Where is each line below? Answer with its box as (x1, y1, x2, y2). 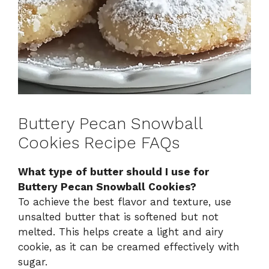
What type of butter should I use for (18, 165, 209, 178)
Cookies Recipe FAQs (18, 133, 180, 153)
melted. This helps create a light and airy (18, 225, 223, 238)
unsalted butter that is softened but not (18, 210, 219, 223)
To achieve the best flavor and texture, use (18, 195, 231, 208)
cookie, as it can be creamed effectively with (18, 240, 240, 253)
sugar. (18, 255, 47, 268)
